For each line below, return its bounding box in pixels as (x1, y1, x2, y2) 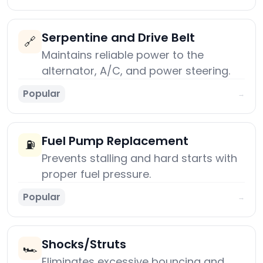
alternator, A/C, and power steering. (42, 63, 230, 79)
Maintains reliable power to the (42, 48, 204, 63)
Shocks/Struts (42, 236, 126, 253)
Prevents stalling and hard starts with (42, 151, 237, 166)
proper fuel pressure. (42, 167, 151, 182)
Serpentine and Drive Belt (42, 29, 195, 46)
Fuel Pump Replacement (42, 133, 188, 150)
